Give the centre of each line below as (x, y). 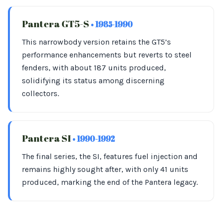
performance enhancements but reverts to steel (107, 55)
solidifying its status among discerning (93, 81)
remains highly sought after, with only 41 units (105, 169)
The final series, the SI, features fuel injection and (110, 156)
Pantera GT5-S (56, 24)
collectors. (40, 93)
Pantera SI (47, 138)
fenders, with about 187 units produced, (94, 68)
